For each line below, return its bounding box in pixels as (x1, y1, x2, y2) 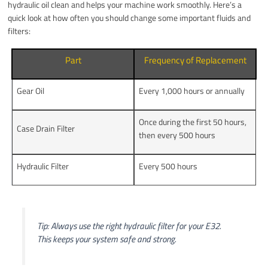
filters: (8, 25, 31, 38)
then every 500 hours (139, 129, 216, 142)
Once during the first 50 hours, (139, 115, 247, 129)
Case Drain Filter (17, 122, 75, 135)
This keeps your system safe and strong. (36, 232, 176, 246)
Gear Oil (17, 84, 45, 98)
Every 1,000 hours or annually (139, 84, 245, 98)
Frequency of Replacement (144, 53, 246, 68)
